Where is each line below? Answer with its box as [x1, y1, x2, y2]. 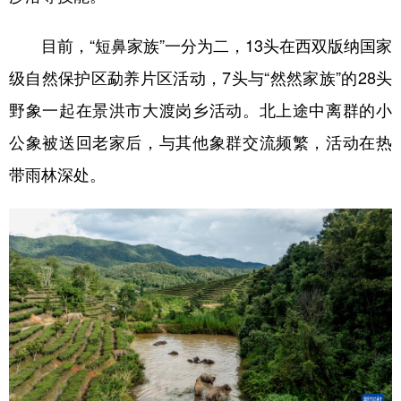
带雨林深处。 [9, 166, 106, 183]
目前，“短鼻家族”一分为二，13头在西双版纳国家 [9, 38, 392, 55]
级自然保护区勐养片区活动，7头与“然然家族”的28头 [9, 70, 392, 87]
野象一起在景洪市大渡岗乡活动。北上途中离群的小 [9, 102, 392, 119]
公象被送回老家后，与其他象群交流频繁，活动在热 [9, 134, 392, 151]
